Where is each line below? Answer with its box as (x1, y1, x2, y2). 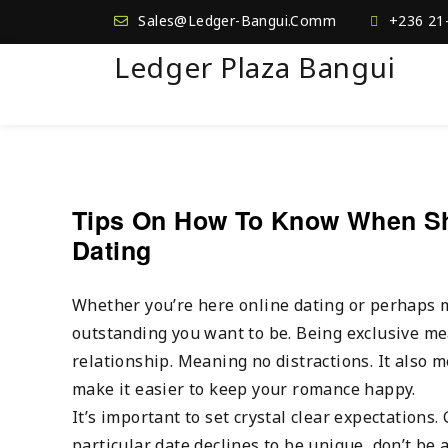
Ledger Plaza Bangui (114, 48, 396, 86)
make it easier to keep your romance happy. (72, 377, 416, 400)
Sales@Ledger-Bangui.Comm (138, 11, 337, 30)
